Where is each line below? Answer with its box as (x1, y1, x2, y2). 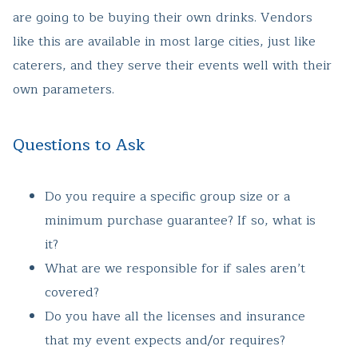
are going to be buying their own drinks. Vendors (13, 7, 312, 29)
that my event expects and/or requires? (45, 330, 285, 352)
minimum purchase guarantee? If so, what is (45, 210, 316, 232)
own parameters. (13, 79, 114, 101)
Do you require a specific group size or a (45, 186, 290, 208)
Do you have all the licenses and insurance (45, 306, 305, 328)
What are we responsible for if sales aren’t (45, 258, 305, 280)
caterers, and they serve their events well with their (13, 55, 332, 77)
